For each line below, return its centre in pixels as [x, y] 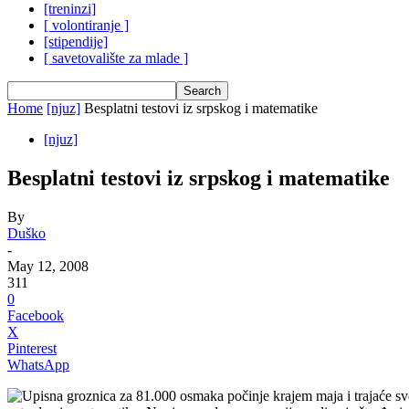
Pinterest [32, 348]
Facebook [36, 315]
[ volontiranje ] [86, 25]
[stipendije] [76, 42]
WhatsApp [38, 364]
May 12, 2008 [48, 266]
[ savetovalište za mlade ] [116, 58]
